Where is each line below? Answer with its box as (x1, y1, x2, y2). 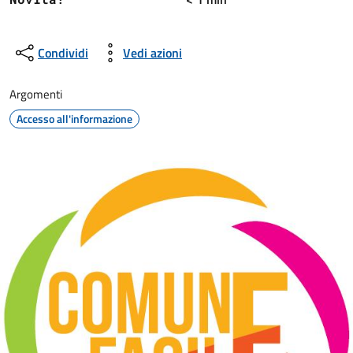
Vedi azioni (123, 43, 182, 62)
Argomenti (9, 85, 62, 103)
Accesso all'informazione (17, 110, 132, 127)
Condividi (38, 43, 88, 62)
